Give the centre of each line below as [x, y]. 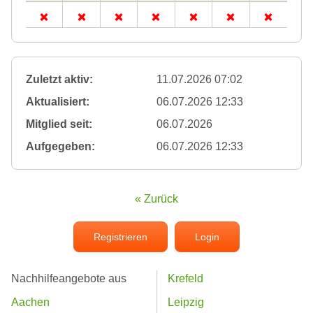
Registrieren [121, 237]
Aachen [30, 303]
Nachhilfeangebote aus [69, 279]
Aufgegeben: [60, 147]
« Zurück [156, 199]
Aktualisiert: [58, 102]
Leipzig [186, 303]
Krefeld [185, 279]
